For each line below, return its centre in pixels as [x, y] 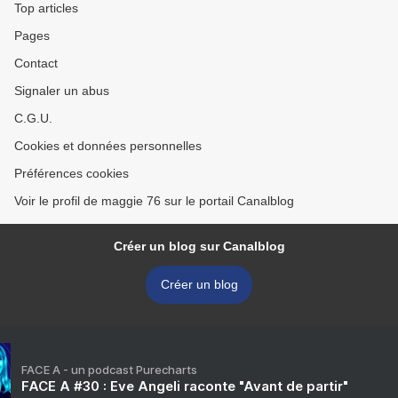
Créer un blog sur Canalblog [199, 246]
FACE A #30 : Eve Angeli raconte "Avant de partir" [185, 386]
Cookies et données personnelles [108, 146]
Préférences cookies [72, 173]
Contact [36, 63]
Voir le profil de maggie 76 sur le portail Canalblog [154, 201]
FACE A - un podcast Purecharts [109, 370]
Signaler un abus [62, 91]
